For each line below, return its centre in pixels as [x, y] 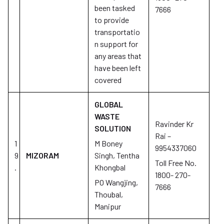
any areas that [118, 56]
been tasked [115, 8]
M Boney [108, 143]
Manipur [108, 206]
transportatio [117, 32]
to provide [112, 20]
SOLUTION [113, 128]
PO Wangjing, [116, 182]
